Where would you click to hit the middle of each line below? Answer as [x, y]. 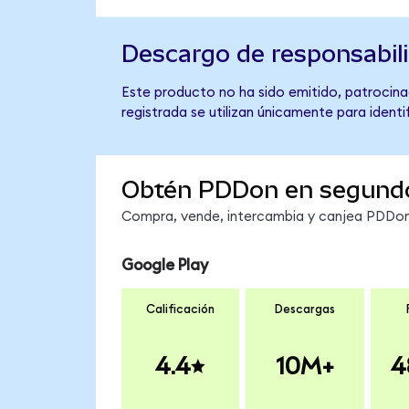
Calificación [180, 310]
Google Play [164, 265]
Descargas [304, 310]
